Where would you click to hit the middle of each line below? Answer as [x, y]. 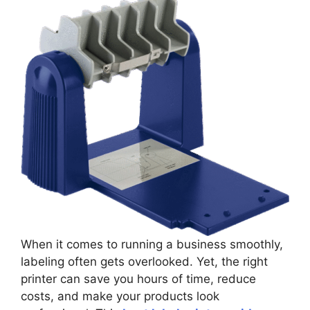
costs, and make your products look [120, 296]
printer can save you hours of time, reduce [138, 279]
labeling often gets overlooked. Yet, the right [144, 261]
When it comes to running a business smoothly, [152, 244]
